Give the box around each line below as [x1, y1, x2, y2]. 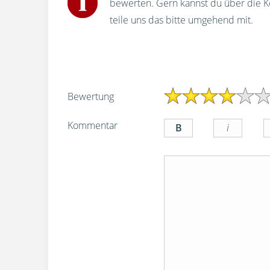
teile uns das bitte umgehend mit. [110, 13, 253, 27]
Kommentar [67, 119, 118, 133]
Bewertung [67, 90, 114, 104]
